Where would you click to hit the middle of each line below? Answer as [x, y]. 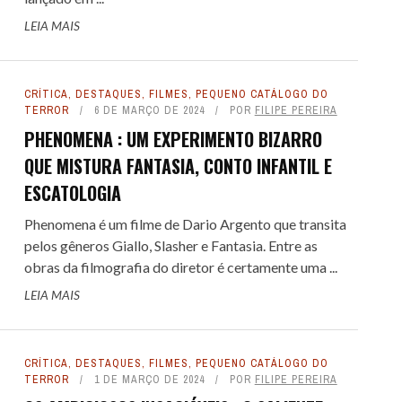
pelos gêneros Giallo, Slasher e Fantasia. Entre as [170, 245]
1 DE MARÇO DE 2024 [149, 380]
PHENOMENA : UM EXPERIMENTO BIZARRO [173, 139]
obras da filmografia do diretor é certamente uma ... [180, 267]
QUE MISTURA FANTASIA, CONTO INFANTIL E [178, 166]
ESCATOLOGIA [72, 193]
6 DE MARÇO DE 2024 [149, 110]
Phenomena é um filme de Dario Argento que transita [185, 224]
